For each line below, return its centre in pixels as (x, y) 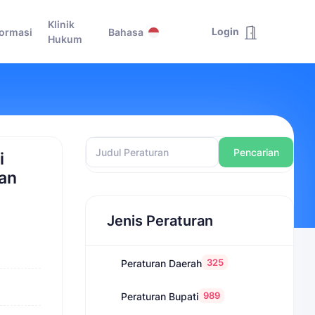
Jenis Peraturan (160, 220)
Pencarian (256, 153)
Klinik (62, 24)
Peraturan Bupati (160, 297)
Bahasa (126, 32)
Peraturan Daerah (162, 263)
